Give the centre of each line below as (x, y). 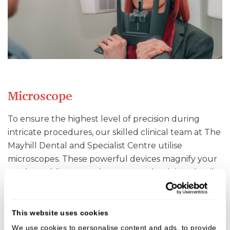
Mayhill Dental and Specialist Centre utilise (95, 146)
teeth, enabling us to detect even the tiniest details (113, 172)
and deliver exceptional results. (72, 186)
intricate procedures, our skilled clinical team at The (114, 132)
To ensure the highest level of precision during (104, 119)
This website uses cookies (60, 213)
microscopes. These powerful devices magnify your (112, 159)
